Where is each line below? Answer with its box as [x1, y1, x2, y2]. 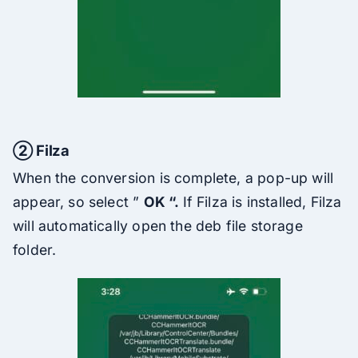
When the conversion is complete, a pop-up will [13, 169, 334, 186]
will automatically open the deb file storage [13, 217, 303, 234]
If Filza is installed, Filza [182, 193, 342, 210]
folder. [13, 241, 57, 258]
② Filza [13, 141, 70, 159]
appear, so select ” [13, 193, 144, 210]
